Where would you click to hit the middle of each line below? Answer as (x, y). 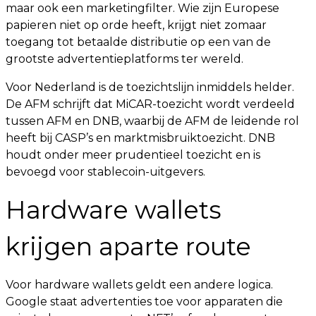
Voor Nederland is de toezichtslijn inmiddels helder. (150, 87)
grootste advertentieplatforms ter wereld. (124, 59)
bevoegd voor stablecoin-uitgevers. (105, 172)
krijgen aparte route (128, 247)
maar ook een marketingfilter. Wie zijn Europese (142, 8)
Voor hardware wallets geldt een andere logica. (139, 285)
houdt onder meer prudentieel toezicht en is (133, 155)
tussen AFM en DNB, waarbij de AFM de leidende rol (152, 121)
